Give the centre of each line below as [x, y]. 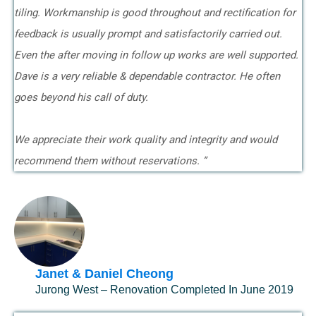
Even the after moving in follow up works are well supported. [156, 55]
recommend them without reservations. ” [110, 161]
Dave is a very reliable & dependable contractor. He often [147, 76]
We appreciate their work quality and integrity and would [146, 140]
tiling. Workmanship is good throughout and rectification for [155, 13]
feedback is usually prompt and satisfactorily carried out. [148, 34]
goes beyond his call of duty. [83, 97]
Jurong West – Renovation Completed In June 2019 [164, 290]
